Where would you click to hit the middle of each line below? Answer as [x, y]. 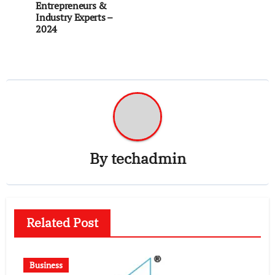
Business [46, 265]
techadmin [148, 159]
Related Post [62, 223]
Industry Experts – [74, 17]
